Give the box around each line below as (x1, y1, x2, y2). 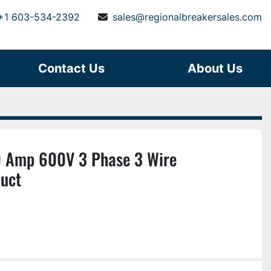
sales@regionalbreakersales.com (113, 11, 262, 23)
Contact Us (47, 61, 105, 76)
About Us (196, 61, 243, 76)
